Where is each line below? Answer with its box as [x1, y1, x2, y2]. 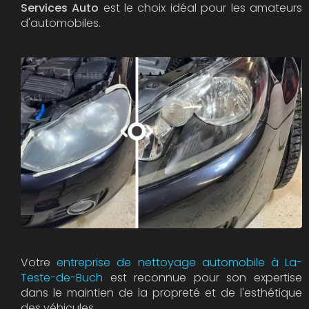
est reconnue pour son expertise [103, 269, 302, 286]
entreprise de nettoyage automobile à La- [57, 254, 302, 270]
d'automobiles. [21, 15, 101, 31]
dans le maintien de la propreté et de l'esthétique [21, 284, 302, 301]
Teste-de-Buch [21, 269, 103, 286]
